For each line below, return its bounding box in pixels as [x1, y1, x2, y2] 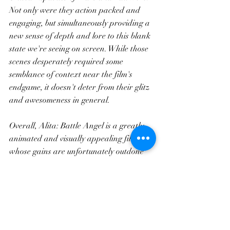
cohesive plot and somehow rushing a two [9, 185, 155, 195]
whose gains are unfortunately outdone [9, 146, 146, 157]
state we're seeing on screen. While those [9, 44, 150, 54]
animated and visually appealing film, [9, 133, 141, 144]
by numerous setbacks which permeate [9, 159, 143, 169]
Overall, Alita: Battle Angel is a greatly [9, 121, 146, 131]
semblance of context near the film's [9, 69, 135, 80]
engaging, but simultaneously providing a [9, 18, 152, 28]
